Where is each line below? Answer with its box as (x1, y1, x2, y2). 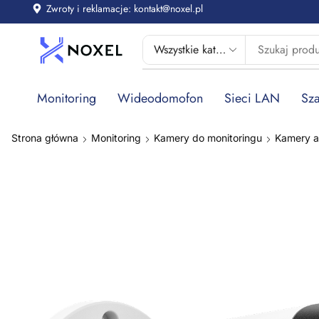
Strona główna (11, 131, 78, 144)
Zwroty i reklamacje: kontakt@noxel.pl (46, 1, 203, 16)
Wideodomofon (117, 88, 203, 108)
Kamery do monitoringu (154, 131, 262, 144)
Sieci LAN (224, 88, 280, 108)
